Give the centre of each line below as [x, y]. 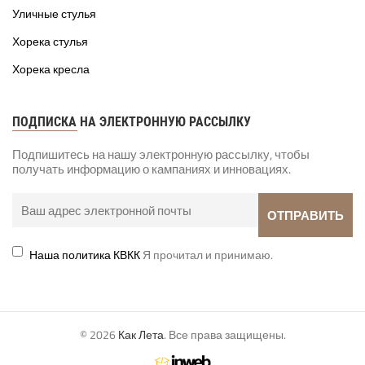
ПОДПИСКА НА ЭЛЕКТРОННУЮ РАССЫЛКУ [132, 122]
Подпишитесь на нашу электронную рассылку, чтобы [161, 155]
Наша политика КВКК [84, 255]
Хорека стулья [50, 41]
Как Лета [141, 334]
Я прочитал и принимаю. [206, 255]
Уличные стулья [54, 13]
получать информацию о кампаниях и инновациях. [152, 169]
